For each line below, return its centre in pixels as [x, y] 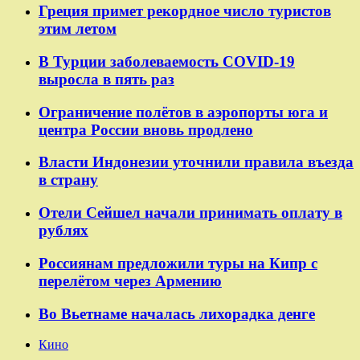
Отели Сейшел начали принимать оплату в [190, 213]
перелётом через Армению [130, 280]
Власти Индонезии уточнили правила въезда [196, 162]
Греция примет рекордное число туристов [185, 11]
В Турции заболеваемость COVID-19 [167, 61]
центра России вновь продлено [146, 129]
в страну [68, 180]
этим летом [78, 29]
